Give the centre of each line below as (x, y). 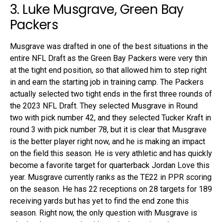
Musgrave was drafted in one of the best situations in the (109, 46)
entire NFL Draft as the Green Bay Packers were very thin (109, 58)
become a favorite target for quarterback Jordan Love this (110, 165)
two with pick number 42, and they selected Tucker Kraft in (111, 117)
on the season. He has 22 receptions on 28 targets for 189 (111, 189)
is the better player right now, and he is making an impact (108, 141)
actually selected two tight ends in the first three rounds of (111, 94)
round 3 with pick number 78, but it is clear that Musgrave (108, 129)
